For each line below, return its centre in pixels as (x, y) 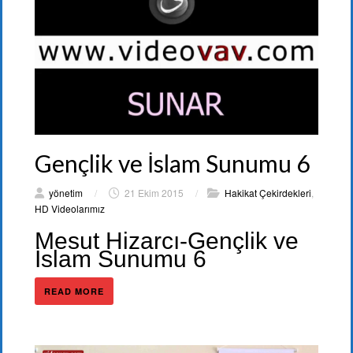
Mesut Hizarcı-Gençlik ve (167, 240)
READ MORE (74, 291)
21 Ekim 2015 (154, 192)
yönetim (66, 192)
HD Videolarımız (70, 208)
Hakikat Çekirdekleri (268, 192)
